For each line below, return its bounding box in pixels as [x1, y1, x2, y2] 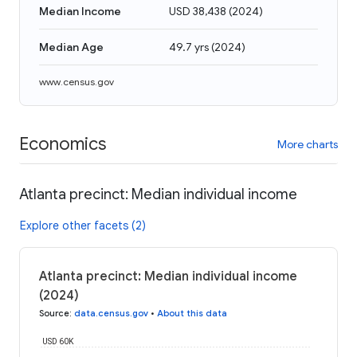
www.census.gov [39, 76, 114, 88]
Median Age [39, 40, 104, 54]
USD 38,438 [169, 4, 226, 18]
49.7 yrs [169, 40, 209, 54]
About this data [157, 307, 227, 319]
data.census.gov [74, 307, 148, 319]
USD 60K [42, 336, 74, 346]
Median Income [39, 4, 121, 18]
